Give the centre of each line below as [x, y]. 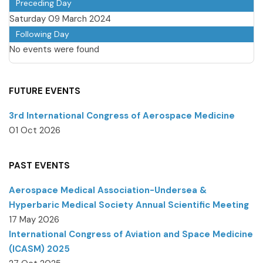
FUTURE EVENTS [45, 91]
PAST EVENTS [39, 165]
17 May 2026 [34, 219]
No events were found [54, 49]
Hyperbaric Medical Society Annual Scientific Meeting [129, 205]
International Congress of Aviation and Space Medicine [131, 234]
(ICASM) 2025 [39, 249]
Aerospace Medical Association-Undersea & [108, 190]
